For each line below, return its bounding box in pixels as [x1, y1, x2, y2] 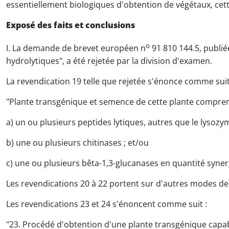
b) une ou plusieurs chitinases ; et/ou [6, 136, 149, 148]
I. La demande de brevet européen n [6, 42, 146, 54]
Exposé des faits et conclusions [6, 19, 135, 31]
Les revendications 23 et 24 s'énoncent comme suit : [6, 198, 207, 210]
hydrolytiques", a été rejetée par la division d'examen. [6, 55, 212, 66]
